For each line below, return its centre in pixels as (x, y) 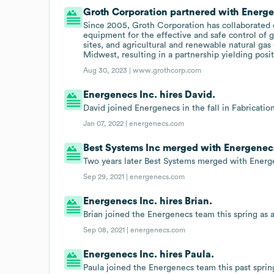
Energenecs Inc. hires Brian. (148, 201)
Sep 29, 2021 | (107, 176)
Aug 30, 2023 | (108, 70)
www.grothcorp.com (167, 70)
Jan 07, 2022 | (106, 123)
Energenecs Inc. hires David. (150, 94)
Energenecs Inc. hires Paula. (149, 254)
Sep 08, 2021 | (107, 230)
